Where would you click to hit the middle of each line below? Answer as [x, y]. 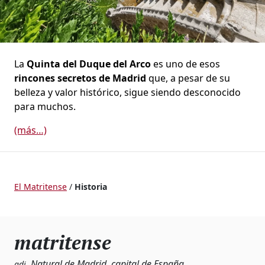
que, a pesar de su [188, 78]
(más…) [30, 130]
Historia [91, 187]
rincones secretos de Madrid [80, 78]
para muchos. [45, 107]
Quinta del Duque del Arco [89, 64]
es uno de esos [185, 64]
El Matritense [41, 187]
